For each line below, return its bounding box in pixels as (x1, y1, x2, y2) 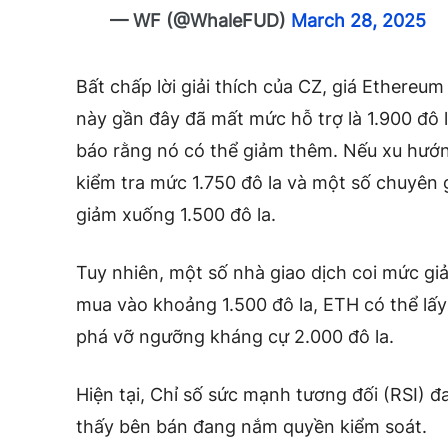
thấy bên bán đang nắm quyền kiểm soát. (76, 415, 427, 437)
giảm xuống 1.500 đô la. (76, 203, 276, 225)
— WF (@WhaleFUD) (110, 9, 292, 31)
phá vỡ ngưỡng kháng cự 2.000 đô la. (76, 325, 394, 347)
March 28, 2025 (291, 9, 427, 31)
